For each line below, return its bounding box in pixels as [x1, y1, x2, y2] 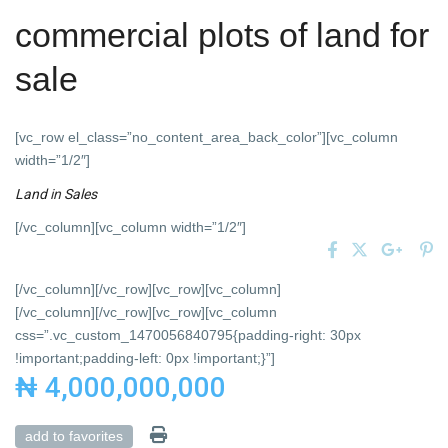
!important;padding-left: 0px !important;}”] [15, 350, 276, 367]
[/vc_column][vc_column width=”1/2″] [15, 219, 247, 236]
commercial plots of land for [15, 16, 430, 55]
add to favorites [25, 428, 124, 445]
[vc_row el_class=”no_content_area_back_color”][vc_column [15, 129, 399, 146]
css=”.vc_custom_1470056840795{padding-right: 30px [15, 327, 362, 344]
